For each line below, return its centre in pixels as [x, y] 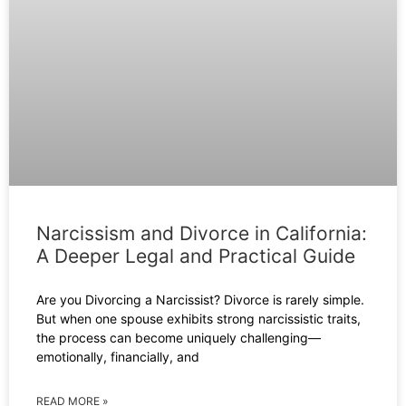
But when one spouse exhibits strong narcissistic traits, [198, 319]
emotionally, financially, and [118, 357]
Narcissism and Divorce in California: [202, 234]
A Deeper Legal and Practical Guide [196, 256]
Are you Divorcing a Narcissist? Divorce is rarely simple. [200, 300]
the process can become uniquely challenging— [179, 338]
